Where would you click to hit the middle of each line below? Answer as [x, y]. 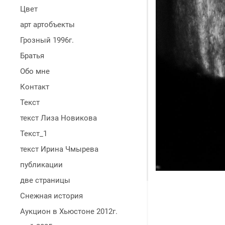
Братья [32, 56]
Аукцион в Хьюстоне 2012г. [69, 211]
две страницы [45, 180]
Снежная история [51, 196]
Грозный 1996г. [47, 40]
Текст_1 [34, 134]
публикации [41, 165]
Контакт [35, 87]
